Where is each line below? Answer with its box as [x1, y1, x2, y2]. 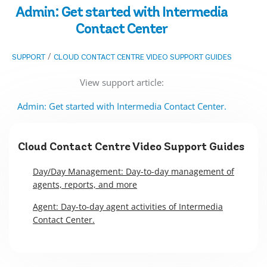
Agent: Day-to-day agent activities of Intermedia [33, 200, 223, 212]
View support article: [79, 76, 164, 88]
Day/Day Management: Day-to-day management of [33, 165, 234, 177]
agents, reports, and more [33, 178, 137, 190]
